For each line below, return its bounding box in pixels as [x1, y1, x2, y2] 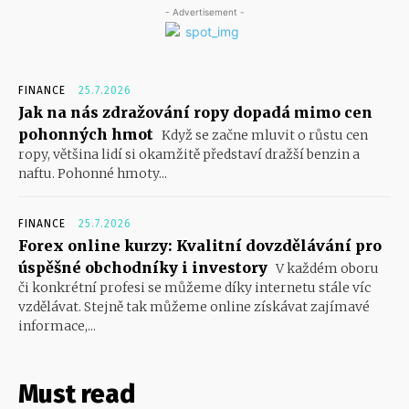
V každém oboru [273, 259, 379, 277]
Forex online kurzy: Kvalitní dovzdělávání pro [18, 236, 382, 255]
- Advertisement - [164, 5, 245, 17]
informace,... [18, 317, 96, 334]
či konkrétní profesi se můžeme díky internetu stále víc [18, 278, 371, 296]
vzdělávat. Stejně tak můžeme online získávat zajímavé [18, 298, 370, 315]
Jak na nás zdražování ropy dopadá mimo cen [18, 102, 372, 121]
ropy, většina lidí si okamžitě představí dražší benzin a [18, 145, 360, 163]
